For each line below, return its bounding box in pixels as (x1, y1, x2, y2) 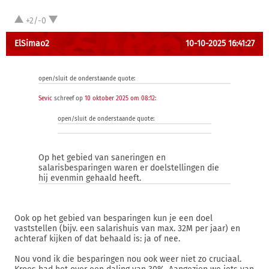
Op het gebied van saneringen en (38, 153, 166, 163)
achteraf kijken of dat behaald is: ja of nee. (14, 234, 180, 244)
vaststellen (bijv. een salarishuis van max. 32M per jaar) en (14, 223, 240, 234)
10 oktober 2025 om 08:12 (85, 95, 155, 102)
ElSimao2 (14, 38, 49, 49)
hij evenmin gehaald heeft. (38, 173, 141, 183)
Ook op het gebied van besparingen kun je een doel (14, 213, 213, 223)
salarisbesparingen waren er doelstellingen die (38, 163, 219, 173)
